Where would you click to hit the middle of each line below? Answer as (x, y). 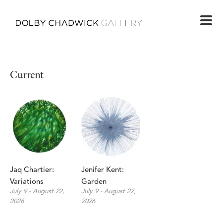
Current (27, 76)
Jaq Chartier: (32, 170)
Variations (27, 182)
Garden (94, 182)
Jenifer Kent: (103, 170)
